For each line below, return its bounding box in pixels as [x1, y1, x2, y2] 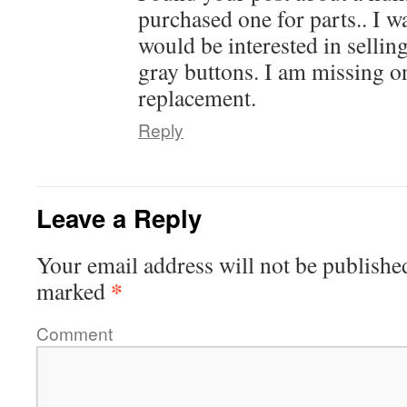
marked [36, 275, 111, 306]
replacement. [138, 82, 256, 113]
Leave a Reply [36, 200, 202, 235]
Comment [36, 321, 113, 345]
